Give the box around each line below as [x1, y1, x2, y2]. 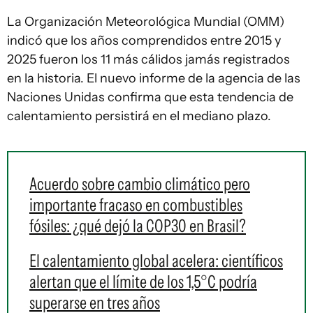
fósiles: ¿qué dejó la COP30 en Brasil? [29, 215, 246, 236]
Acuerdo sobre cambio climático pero [29, 173, 250, 194]
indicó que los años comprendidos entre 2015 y [7, 33, 281, 48]
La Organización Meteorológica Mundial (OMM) [7, 14, 284, 29]
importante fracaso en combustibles [29, 194, 242, 215]
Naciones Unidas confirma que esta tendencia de [7, 89, 293, 105]
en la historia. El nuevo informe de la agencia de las [7, 71, 300, 86]
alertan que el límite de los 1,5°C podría [29, 271, 257, 292]
